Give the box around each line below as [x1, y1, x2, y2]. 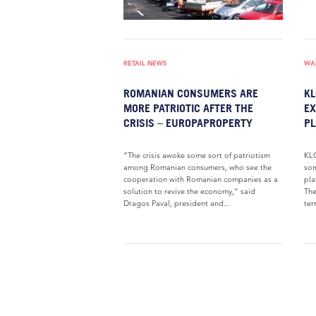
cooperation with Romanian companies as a [123, 174, 278, 184]
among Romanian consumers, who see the [123, 162, 272, 172]
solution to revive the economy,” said [123, 186, 255, 196]
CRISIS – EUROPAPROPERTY [123, 116, 253, 130]
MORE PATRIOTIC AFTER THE [123, 101, 253, 115]
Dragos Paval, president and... [123, 198, 230, 208]
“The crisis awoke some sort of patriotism [123, 150, 270, 160]
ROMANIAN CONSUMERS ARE [123, 86, 258, 100]
